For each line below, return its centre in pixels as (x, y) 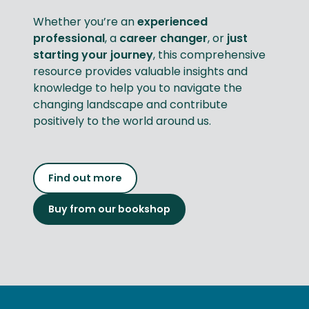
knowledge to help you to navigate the (138, 88)
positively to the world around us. (122, 121)
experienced (172, 21)
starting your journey (93, 54)
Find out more (85, 178)
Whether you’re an (84, 21)
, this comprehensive (209, 54)
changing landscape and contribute (130, 104)
